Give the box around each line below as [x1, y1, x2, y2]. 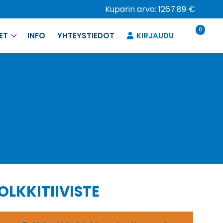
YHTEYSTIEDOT [57, 30, 115, 41]
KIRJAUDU [136, 30, 174, 41]
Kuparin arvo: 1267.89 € [105, 3, 195, 15]
